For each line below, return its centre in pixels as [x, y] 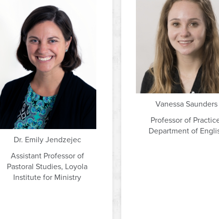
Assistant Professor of [47, 156]
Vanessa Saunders [186, 104]
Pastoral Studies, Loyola [47, 166]
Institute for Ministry [47, 177]
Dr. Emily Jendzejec [47, 140]
